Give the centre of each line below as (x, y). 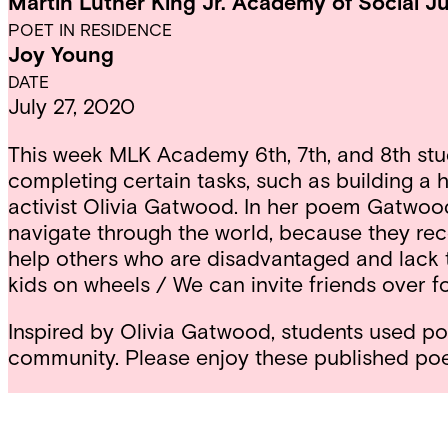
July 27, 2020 (71, 107)
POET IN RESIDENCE (90, 30)
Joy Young (61, 55)
